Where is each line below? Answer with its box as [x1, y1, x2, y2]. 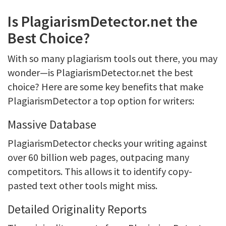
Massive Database [8, 117, 96, 132]
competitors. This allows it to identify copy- [8, 165, 192, 178]
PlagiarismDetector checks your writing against [8, 137, 207, 149]
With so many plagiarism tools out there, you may [8, 52, 217, 65]
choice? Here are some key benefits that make [8, 80, 203, 93]
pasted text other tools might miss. [8, 179, 157, 192]
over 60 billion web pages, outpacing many [8, 151, 189, 163]
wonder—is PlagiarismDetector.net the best [8, 66, 193, 79]
